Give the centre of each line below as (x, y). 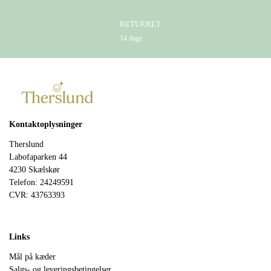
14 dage (131, 38)
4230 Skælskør (34, 169)
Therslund (26, 144)
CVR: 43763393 (37, 194)
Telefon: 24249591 (41, 182)
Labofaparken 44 (38, 156)
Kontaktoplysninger (46, 124)
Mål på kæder (32, 256)
